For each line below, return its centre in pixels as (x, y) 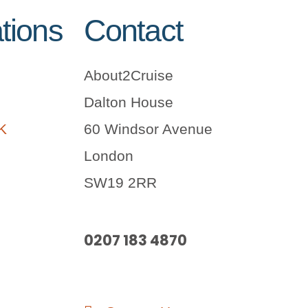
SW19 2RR (120, 182)
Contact (133, 30)
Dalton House (129, 102)
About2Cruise (129, 75)
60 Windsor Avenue (148, 129)
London (109, 155)
